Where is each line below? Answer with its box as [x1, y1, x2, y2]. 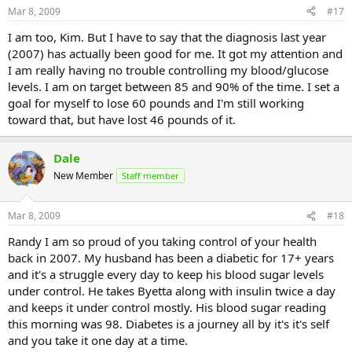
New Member [53, 168, 113, 182]
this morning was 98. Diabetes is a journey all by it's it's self [8, 316, 329, 332]
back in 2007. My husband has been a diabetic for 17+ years [8, 250, 334, 266]
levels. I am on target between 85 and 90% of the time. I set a [8, 78, 339, 94]
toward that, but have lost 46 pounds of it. [8, 111, 236, 127]
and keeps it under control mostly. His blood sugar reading [8, 299, 326, 316]
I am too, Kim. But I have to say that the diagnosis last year [8, 28, 326, 45]
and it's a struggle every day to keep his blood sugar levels [8, 266, 324, 283]
